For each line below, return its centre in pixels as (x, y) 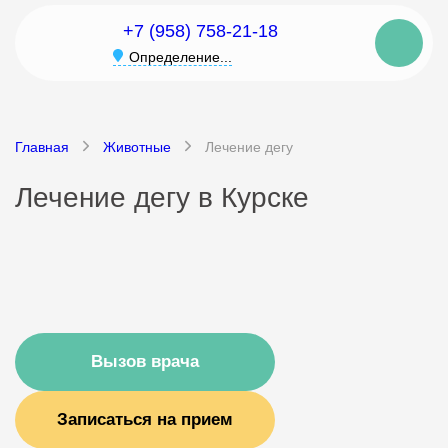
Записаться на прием (145, 419)
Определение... (180, 57)
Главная (42, 147)
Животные (137, 147)
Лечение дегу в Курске (162, 197)
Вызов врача (145, 361)
